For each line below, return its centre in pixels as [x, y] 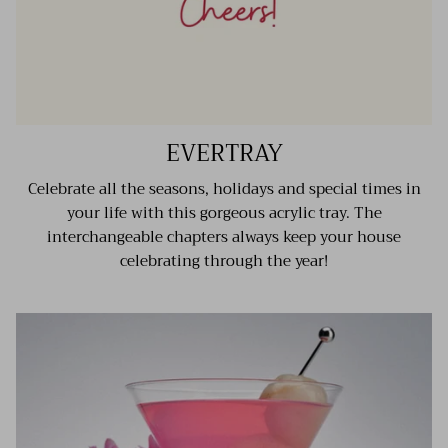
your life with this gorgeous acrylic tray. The [224, 213]
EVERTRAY [224, 154]
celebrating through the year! [224, 261]
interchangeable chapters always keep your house [224, 237]
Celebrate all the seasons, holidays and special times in [224, 189]
